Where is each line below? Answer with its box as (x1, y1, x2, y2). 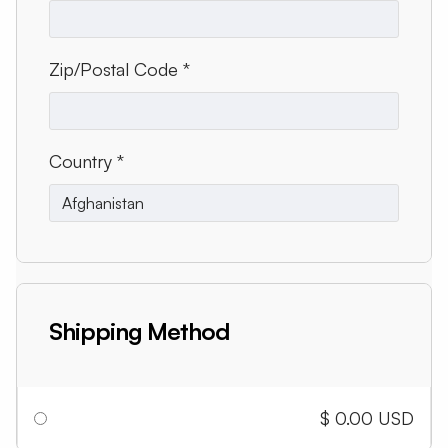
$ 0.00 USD (320, 407, 414, 429)
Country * (49, 150, 124, 172)
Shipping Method (49, 316, 229, 346)
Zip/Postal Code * (49, 58, 190, 80)
